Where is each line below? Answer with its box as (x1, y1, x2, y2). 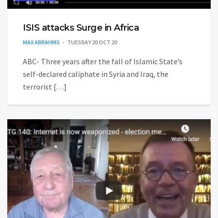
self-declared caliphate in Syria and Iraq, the (23, 69, 168, 79)
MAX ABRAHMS (23, 38, 60, 46)
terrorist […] (23, 81, 67, 91)
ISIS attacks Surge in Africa (23, 22, 139, 33)
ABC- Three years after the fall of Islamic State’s (23, 56, 182, 66)
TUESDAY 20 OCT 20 (67, 38, 117, 46)
